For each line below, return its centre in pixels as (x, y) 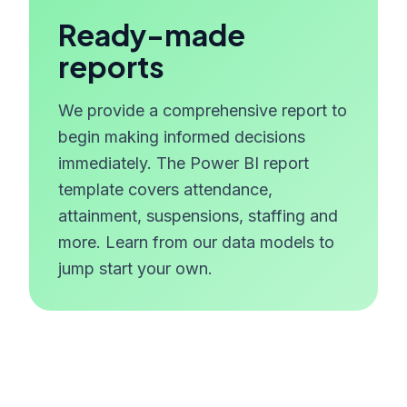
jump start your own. (135, 268)
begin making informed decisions (182, 137)
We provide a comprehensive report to (203, 110)
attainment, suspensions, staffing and (198, 216)
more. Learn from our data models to (196, 242)
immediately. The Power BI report (184, 163)
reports (111, 66)
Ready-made (152, 35)
